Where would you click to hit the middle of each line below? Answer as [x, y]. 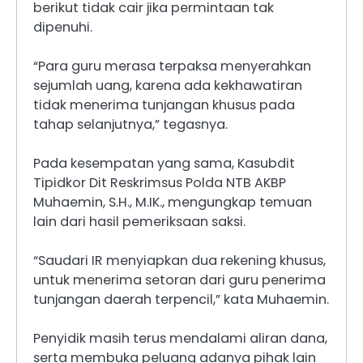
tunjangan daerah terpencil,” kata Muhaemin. [181, 300]
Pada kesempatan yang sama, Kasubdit [164, 164]
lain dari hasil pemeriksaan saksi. [139, 222]
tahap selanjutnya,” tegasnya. [130, 125]
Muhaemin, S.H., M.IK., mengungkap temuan [173, 203]
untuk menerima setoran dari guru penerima [179, 280]
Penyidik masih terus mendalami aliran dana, [180, 339]
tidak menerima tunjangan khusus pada [164, 105]
